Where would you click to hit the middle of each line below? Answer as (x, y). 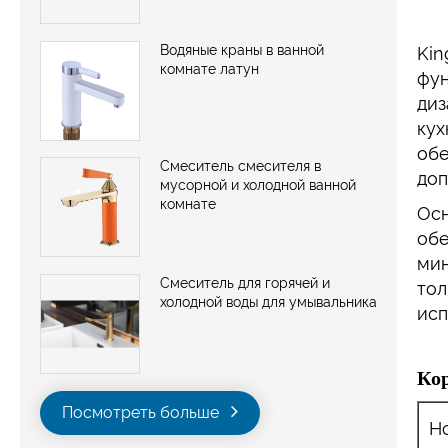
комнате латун (209, 68)
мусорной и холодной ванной (258, 185)
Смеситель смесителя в (240, 166)
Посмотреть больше (142, 413)
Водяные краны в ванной (242, 49)
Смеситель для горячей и (245, 283)
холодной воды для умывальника (268, 302)
